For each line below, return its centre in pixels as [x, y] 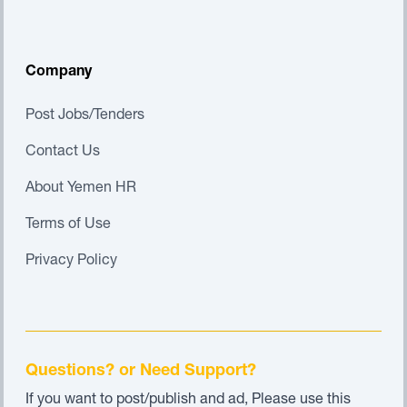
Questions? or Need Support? [141, 372]
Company [59, 73]
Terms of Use [68, 225]
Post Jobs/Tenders [85, 116]
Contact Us [63, 153]
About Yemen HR [81, 189]
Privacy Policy [71, 262]
